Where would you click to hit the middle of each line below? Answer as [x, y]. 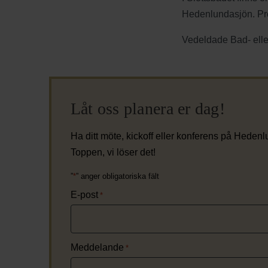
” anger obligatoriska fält [117, 176]
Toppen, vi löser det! [113, 152]
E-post [84, 194]
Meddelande [97, 247]
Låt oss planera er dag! [148, 108]
